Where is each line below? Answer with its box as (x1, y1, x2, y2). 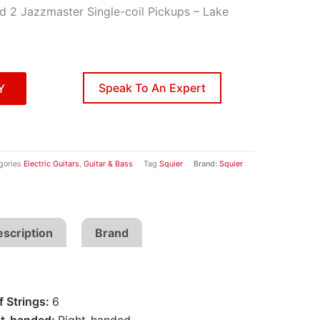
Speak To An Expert (99, 80, 206, 95)
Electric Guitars (24, 159, 79, 169)
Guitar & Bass (84, 159, 133, 169)
